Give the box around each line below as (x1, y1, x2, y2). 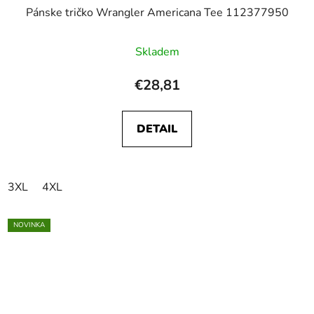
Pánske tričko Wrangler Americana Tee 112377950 (25, 4, 289, 20)
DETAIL (137, 121, 177, 137)
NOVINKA (13, 219, 45, 230)
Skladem (135, 43, 179, 60)
